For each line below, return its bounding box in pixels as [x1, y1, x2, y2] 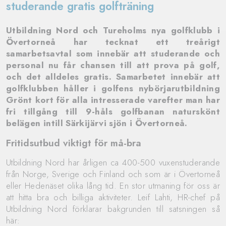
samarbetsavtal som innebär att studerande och [6, 47, 220, 60]
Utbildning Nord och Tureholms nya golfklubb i [6, 24, 220, 36]
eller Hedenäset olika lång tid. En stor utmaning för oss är [6, 180, 220, 192]
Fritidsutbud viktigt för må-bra [6, 136, 141, 150]
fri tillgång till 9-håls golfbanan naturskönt [6, 105, 220, 118]
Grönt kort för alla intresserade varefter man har [6, 94, 220, 106]
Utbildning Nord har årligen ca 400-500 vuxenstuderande [6, 156, 220, 168]
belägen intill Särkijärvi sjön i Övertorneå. [6, 117, 188, 129]
